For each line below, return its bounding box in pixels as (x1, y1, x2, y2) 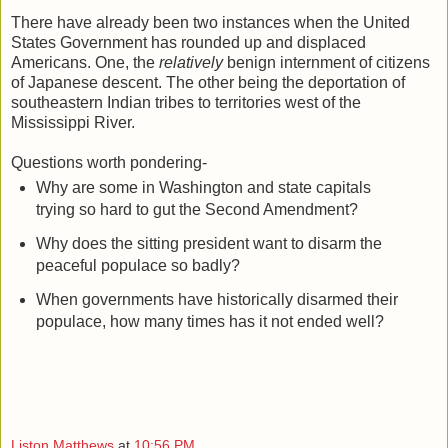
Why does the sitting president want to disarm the (35, 234, 382, 252)
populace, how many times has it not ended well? (35, 312, 384, 330)
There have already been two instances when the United (11, 13, 410, 31)
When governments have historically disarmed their (35, 290, 398, 308)
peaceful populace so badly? (35, 256, 240, 274)
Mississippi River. (11, 113, 135, 131)
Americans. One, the (11, 53, 159, 71)
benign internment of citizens (223, 53, 430, 71)
